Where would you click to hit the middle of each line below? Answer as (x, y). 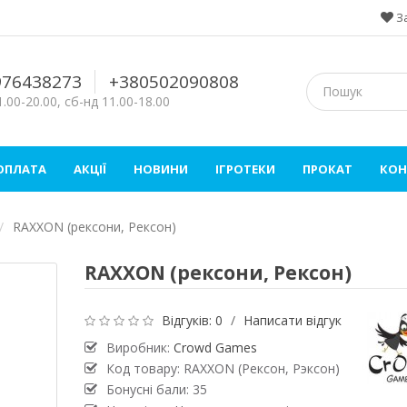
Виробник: (139, 348)
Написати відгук (292, 321)
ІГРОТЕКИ (245, 169)
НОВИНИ (161, 169)
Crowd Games (215, 348)
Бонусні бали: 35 (156, 390)
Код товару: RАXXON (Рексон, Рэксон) (223, 369)
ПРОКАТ (328, 169)
